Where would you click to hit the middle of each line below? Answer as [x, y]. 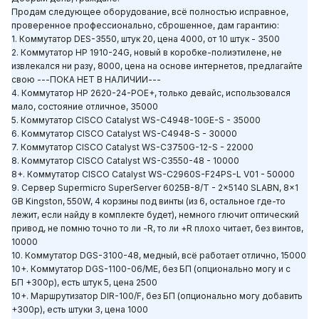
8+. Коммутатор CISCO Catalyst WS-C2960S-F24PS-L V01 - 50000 [153, 174]
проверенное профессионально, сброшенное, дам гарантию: [145, 26]
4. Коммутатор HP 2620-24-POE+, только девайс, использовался [151, 93]
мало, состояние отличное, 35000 [85, 107]
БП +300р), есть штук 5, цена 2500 [84, 283]
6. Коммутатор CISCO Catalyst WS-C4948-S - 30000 [124, 134]
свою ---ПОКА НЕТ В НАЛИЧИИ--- [86, 80]
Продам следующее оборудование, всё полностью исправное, [150, 12]
